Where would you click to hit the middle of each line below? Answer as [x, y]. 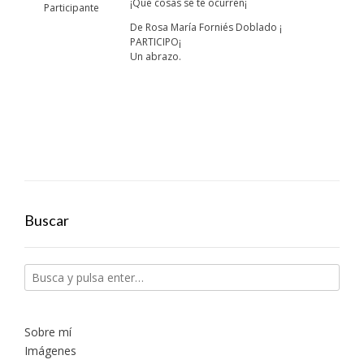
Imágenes [50, 351]
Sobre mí [48, 332]
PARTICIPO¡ [156, 42]
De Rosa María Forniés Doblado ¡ [206, 27]
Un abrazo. [156, 56]
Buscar [47, 220]
